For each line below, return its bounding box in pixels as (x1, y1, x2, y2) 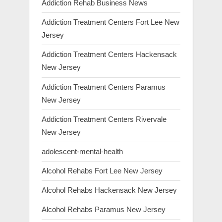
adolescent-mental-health (42, 147, 123, 156)
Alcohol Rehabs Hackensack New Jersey (42, 186, 177, 195)
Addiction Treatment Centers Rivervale (42, 114, 166, 123)
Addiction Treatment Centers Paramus (42, 82, 166, 91)
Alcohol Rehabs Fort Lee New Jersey (42, 166, 163, 175)
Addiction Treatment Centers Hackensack (42, 50, 177, 59)
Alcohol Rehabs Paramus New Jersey (42, 205, 166, 214)
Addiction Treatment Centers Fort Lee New (42, 18, 179, 27)
